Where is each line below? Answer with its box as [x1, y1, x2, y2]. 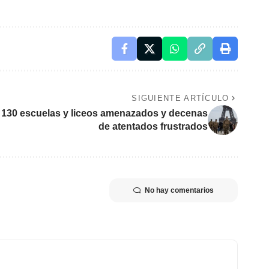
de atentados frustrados [98, 121, 208, 131]
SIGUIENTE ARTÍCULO [131, 93, 229, 103]
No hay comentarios [145, 186, 214, 195]
